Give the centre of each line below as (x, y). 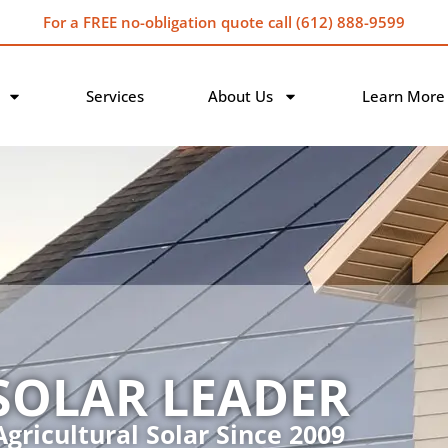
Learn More (403, 96)
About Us (240, 96)
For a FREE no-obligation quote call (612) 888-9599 (224, 22)
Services (114, 96)
